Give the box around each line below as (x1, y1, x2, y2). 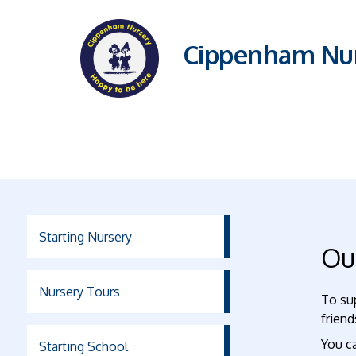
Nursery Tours (38, 283, 120, 300)
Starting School (38, 338, 128, 354)
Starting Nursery (38, 228, 132, 245)
